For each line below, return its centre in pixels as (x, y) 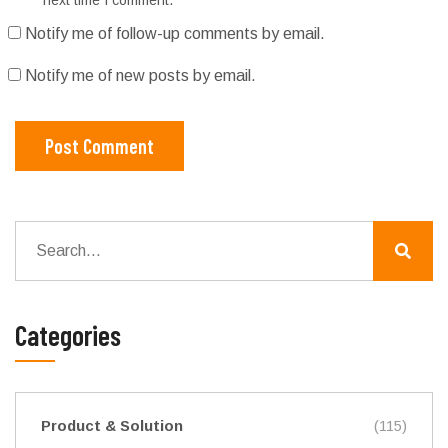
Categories (68, 334)
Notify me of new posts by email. (140, 75)
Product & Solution (112, 425)
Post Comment (99, 145)
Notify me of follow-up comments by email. (174, 33)
